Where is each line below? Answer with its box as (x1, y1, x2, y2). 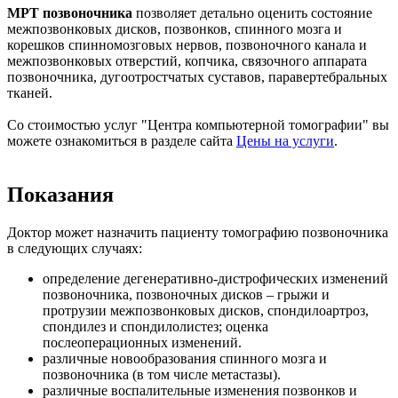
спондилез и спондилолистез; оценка (43, 318, 268, 334)
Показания (7, 182, 119, 206)
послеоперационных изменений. (43, 334, 242, 350)
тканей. (7, 84, 52, 100)
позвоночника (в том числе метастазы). (43, 366, 281, 382)
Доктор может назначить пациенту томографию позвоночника (7, 224, 388, 240)
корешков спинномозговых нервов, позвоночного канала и (7, 36, 367, 52)
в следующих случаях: (7, 240, 142, 256)
